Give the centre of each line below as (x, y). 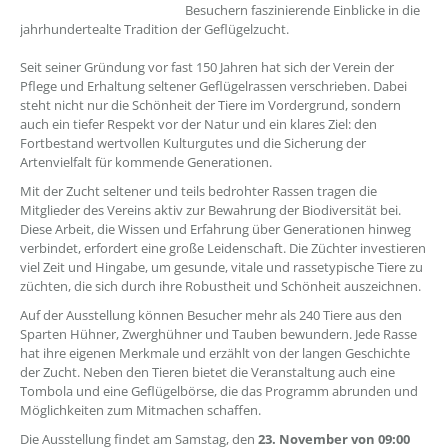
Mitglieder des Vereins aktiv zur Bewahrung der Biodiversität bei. (210, 210)
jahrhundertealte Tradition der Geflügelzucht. (154, 29)
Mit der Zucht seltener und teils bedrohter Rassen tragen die (198, 191)
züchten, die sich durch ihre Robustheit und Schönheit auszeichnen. (220, 286)
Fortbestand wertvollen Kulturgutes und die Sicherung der (193, 143)
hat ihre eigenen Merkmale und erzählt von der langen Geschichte (215, 353)
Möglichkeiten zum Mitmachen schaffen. (140, 410)
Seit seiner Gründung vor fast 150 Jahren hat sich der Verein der (207, 67)
